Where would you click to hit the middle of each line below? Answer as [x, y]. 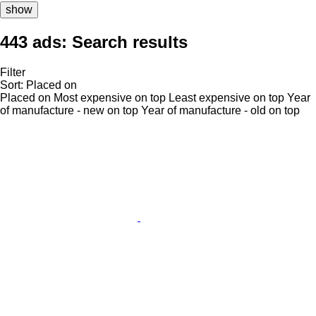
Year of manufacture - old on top [220, 110]
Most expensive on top [110, 97]
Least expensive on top [226, 97]
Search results [130, 42]
